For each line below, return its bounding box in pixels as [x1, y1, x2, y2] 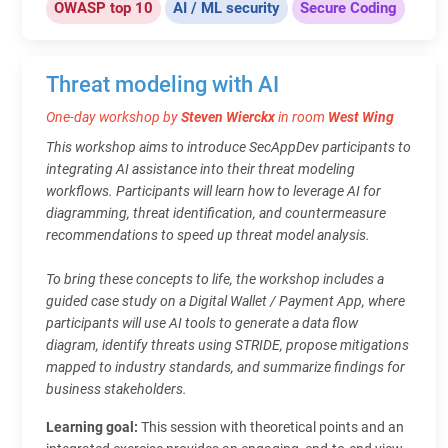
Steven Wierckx [181, 108, 275, 125]
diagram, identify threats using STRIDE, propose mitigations [46, 336, 409, 353]
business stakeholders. [46, 380, 187, 397]
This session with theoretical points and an [141, 418, 404, 435]
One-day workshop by [46, 108, 181, 125]
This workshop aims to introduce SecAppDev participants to [46, 138, 411, 155]
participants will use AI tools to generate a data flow [46, 314, 358, 331]
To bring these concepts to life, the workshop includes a [46, 270, 384, 287]
